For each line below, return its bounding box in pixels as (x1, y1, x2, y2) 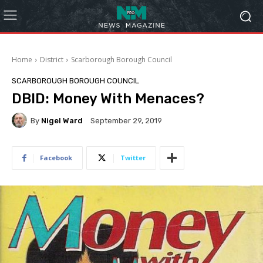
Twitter (120, 153, 146, 162)
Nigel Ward (41, 116, 83, 125)
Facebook (40, 153, 72, 162)
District (40, 55, 63, 65)
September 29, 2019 (90, 116, 162, 126)
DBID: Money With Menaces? (12, 90, 204, 107)
